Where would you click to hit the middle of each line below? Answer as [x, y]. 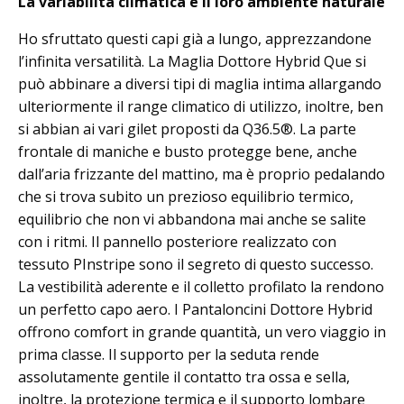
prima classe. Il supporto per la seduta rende [169, 354]
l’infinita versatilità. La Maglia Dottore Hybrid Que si [192, 61]
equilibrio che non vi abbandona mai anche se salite [192, 219]
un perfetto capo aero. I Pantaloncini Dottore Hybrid [195, 309]
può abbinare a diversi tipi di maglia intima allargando [200, 83]
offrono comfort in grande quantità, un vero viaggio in [202, 331]
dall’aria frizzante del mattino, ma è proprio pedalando [202, 174]
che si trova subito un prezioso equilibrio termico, [186, 196]
